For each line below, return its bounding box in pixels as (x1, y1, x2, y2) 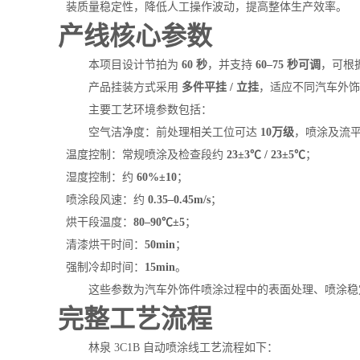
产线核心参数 (58, 22, 212, 51)
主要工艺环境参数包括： (88, 104, 212, 116)
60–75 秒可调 (256, 59, 321, 71)
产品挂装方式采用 (88, 81, 182, 93)
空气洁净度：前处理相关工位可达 (88, 126, 260, 138)
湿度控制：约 (66, 171, 137, 183)
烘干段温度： (66, 216, 133, 228)
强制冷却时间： (66, 261, 145, 273)
